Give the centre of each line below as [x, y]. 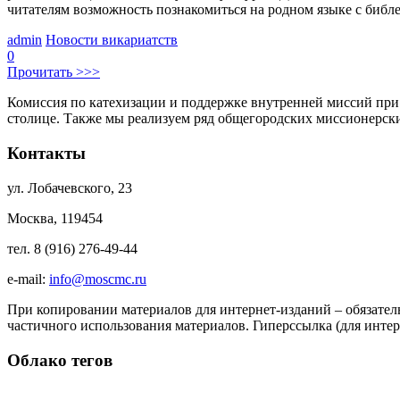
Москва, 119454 [55, 218]
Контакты [46, 154]
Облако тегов [60, 360]
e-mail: [28, 279]
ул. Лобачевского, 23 [70, 187]
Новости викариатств [112, 40]
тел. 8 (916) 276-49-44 [72, 248]
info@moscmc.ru [98, 279]
